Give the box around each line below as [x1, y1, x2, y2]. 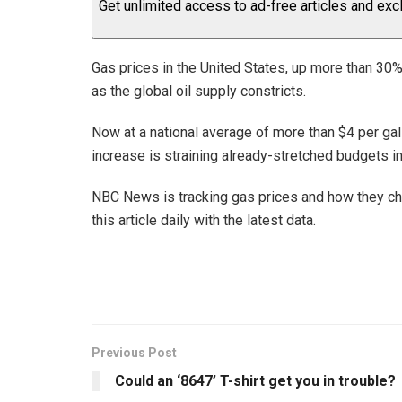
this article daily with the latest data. [92, 211, 316, 229]
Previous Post [92, 345, 177, 360]
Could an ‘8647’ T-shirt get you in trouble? [115, 371, 396, 389]
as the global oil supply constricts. [92, 82, 306, 100]
